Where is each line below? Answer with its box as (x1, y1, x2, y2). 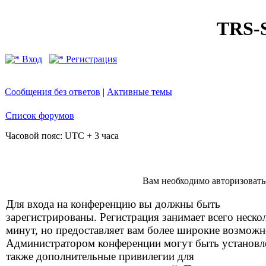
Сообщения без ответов (5, 87, 100, 97)
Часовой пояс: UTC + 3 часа (5, 131, 119, 141)
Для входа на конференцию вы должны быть (6, 198, 220, 210)
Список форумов (5, 110, 74, 121)
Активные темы (107, 87, 172, 97)
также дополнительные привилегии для (6, 250, 194, 262)
